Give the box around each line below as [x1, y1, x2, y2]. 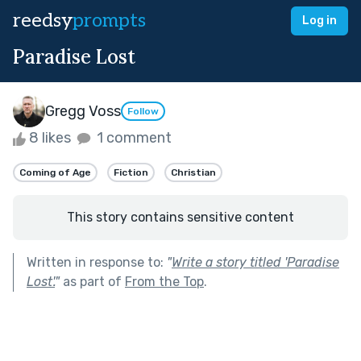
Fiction [114, 166, 148, 178]
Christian [171, 166, 216, 178]
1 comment [93, 129, 172, 147]
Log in [302, 14, 337, 27]
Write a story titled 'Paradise [172, 254, 339, 270]
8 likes [26, 129, 74, 147]
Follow [127, 106, 159, 118]
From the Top [125, 273, 204, 289]
